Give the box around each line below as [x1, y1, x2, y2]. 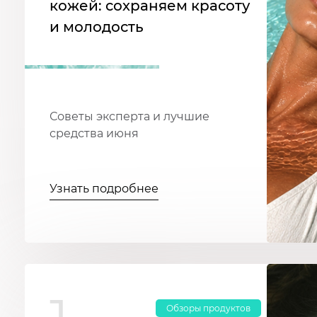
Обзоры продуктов [166, 303, 250, 314]
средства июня [50, 127, 139, 141]
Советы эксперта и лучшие [50, 110, 209, 124]
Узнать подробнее [50, 182, 158, 196]
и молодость [50, 18, 144, 36]
